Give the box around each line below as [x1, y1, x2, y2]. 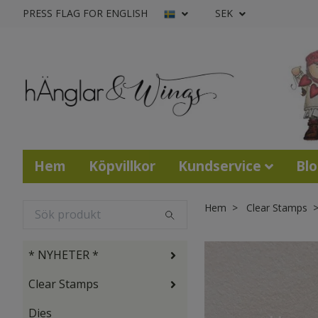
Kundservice [178, 155, 261, 175]
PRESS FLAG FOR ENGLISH [23, 6, 148, 20]
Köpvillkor [89, 155, 155, 175]
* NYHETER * [28, 247, 99, 263]
